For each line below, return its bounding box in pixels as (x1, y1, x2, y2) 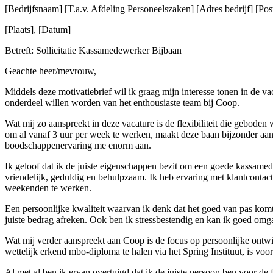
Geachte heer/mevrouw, (5, 66, 96, 77)
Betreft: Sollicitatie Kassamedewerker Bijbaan (5, 45, 182, 56)
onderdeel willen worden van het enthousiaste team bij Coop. (5, 97, 239, 108)
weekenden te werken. (5, 183, 91, 194)
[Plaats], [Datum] (5, 24, 71, 35)
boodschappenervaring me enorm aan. (5, 140, 151, 151)
